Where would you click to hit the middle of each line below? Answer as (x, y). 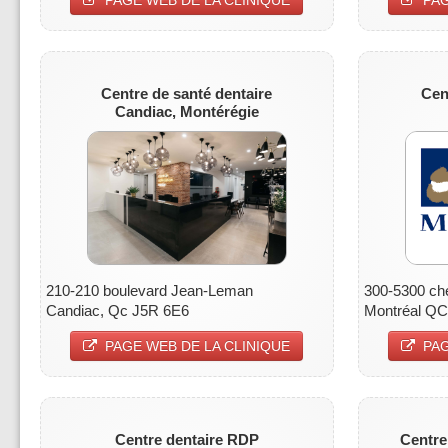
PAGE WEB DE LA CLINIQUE (198, 345)
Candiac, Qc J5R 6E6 (117, 310)
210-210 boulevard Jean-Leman (149, 290)
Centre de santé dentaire (187, 93)
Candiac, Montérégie (186, 111)
